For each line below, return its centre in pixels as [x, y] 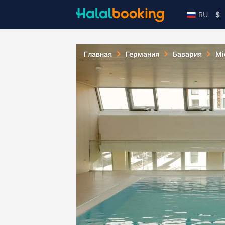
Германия [142, 54]
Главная [98, 54]
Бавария [187, 54]
